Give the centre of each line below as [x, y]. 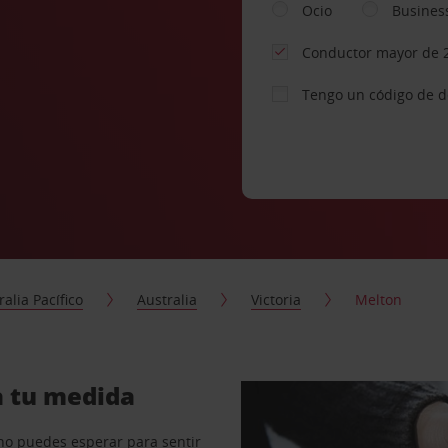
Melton [379, 299]
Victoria [276, 299]
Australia [167, 299]
